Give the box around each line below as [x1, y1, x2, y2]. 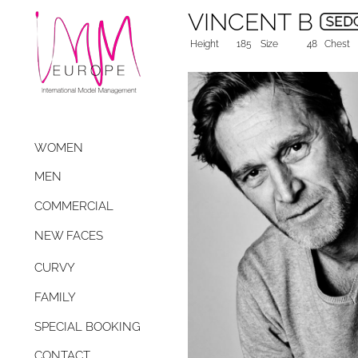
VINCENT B [188, 8, 320, 36]
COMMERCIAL [34, 199, 113, 214]
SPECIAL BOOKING [34, 319, 141, 334]
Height [190, 38, 219, 50]
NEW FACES [34, 228, 103, 243]
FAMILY [34, 290, 76, 305]
